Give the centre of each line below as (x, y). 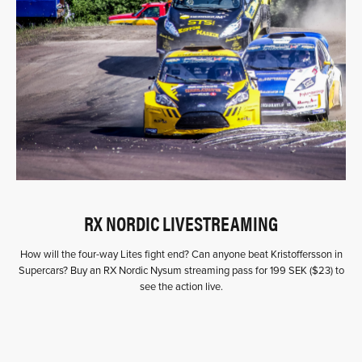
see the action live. (181, 287)
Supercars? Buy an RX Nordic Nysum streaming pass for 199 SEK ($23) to (181, 271)
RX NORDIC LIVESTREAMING (181, 223)
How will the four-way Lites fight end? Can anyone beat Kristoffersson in (181, 255)
